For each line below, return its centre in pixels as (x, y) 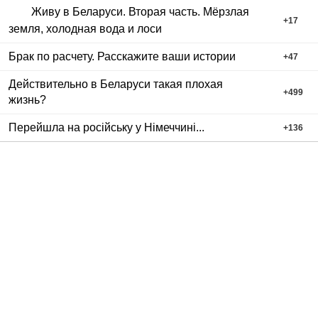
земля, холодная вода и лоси (85, 29)
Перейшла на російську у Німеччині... (106, 128)
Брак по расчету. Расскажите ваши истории (122, 57)
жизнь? (27, 100)
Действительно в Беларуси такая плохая (116, 84)
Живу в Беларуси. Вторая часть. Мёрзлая (140, 12)
